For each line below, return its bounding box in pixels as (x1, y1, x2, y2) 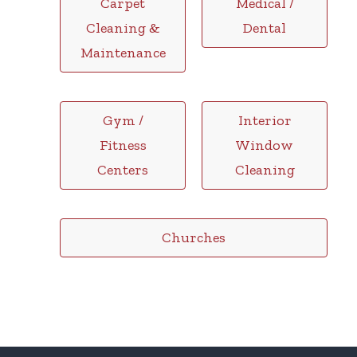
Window (236, 135, 293, 154)
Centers (97, 160, 148, 178)
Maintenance (80, 43, 166, 61)
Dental (243, 18, 286, 37)
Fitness (99, 135, 147, 154)
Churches (162, 228, 226, 246)
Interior (237, 111, 292, 129)
